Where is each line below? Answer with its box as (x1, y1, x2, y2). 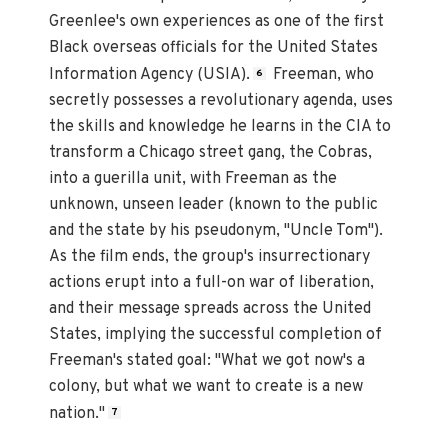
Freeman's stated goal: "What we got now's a (49, 350, 366, 371)
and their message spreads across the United (49, 298, 372, 319)
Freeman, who (269, 64, 375, 85)
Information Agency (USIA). (49, 64, 251, 85)
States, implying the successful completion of (49, 324, 383, 345)
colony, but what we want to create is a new (49, 376, 364, 397)
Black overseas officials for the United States (49, 38, 379, 59)
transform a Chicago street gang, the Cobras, (49, 142, 373, 163)
